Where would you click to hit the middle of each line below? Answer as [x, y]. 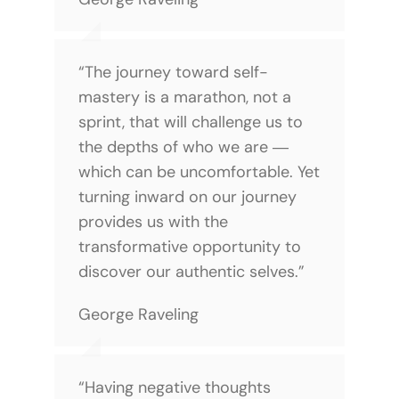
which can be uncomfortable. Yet [199, 171]
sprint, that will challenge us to [190, 122]
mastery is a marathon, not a [184, 97]
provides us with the [153, 221]
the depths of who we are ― [183, 147]
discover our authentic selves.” [191, 271]
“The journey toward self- [173, 72]
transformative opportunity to [189, 246]
